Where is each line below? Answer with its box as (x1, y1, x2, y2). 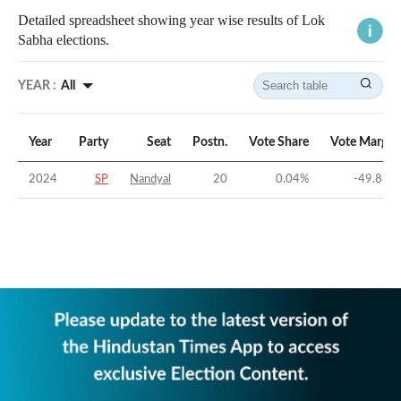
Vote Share (249, 136, 309, 149)
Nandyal (130, 174, 171, 186)
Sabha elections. (18, 32, 109, 48)
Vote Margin (330, 136, 398, 149)
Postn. (192, 136, 227, 149)
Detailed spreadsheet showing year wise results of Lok (18, 13, 325, 29)
